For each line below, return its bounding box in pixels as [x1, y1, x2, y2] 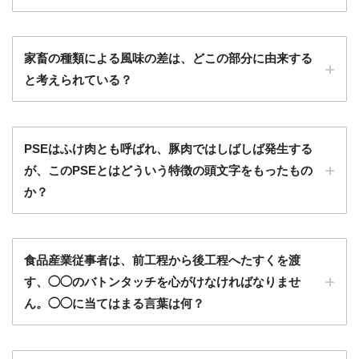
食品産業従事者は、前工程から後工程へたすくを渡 [24, 253, 301, 268]
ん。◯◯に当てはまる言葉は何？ [24, 296, 204, 311]
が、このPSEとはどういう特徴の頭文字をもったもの [24, 163, 313, 177]
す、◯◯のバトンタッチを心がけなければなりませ [24, 275, 301, 289]
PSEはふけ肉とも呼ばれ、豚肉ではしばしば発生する [24, 141, 313, 155]
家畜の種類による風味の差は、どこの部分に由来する [24, 51, 313, 66]
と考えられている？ [24, 73, 132, 87]
